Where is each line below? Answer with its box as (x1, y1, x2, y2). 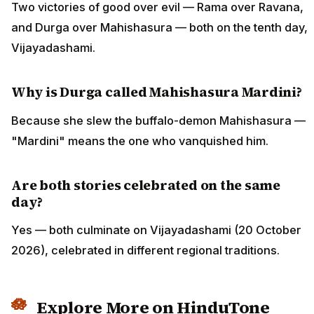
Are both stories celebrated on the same (11, 175, 281, 194)
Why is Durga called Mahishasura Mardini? (11, 83, 302, 102)
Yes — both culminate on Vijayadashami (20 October (11, 222, 301, 237)
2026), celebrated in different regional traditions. (11, 243, 280, 257)
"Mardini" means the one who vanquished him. (11, 133, 268, 148)
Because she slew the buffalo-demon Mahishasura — (11, 113, 306, 128)
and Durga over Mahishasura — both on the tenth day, (11, 20, 308, 35)
